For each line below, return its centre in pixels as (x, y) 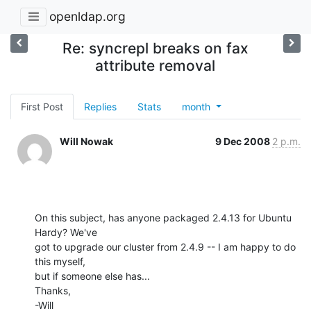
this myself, (60, 261)
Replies (100, 106)
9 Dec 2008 (244, 141)
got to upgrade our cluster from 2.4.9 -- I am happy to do (165, 246)
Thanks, (53, 290)
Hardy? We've (66, 232)
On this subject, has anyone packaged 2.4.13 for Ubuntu (163, 217)
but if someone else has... (92, 276)
